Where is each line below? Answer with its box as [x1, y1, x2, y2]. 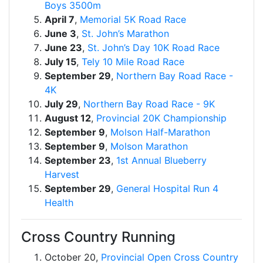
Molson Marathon [110, 140, 188, 152]
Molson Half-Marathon [110, 126, 210, 138]
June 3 [45, 28, 76, 39]
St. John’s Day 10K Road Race [87, 42, 220, 53]
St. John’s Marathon [82, 28, 169, 39]
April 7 [45, 14, 75, 25]
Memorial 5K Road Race [80, 14, 186, 25]
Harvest [45, 168, 79, 180]
